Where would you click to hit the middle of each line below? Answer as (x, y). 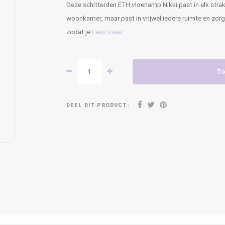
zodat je (79, 32)
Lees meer (107, 32)
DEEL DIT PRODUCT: (98, 105)
